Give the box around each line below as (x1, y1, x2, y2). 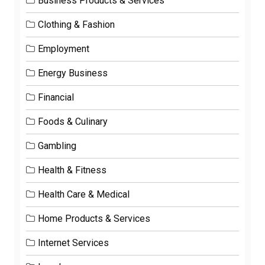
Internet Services (38, 237, 109, 249)
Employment (38, 43, 89, 55)
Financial (38, 92, 74, 104)
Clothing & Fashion (38, 19, 115, 31)
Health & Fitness (38, 164, 106, 176)
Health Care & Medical (38, 189, 130, 201)
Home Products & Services (38, 213, 150, 225)
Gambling (38, 140, 76, 152)
